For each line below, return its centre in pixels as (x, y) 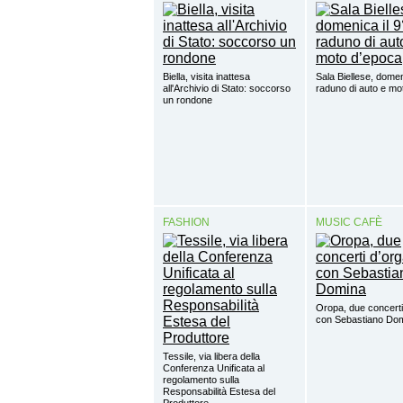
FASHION (186, 223)
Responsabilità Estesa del (219, 392)
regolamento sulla (201, 380)
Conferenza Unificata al (214, 368)
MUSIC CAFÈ (349, 223)
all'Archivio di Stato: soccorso (227, 89)
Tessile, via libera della (211, 357)
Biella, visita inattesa (206, 77)
